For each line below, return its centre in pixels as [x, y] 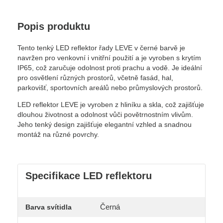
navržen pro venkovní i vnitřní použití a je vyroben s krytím [109, 58]
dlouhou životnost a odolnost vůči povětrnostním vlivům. [105, 115]
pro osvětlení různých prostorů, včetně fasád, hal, [95, 78]
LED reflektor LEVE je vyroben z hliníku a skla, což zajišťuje [111, 105]
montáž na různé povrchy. [58, 135]
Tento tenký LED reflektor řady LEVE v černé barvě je [101, 48]
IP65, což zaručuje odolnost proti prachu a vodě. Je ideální [110, 68]
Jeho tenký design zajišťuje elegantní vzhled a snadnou [105, 125]
